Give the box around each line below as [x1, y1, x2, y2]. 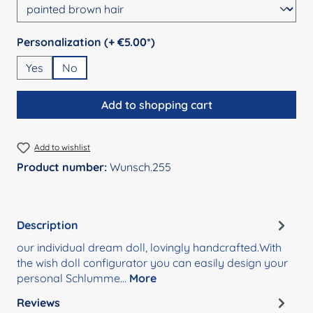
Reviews [17, 295, 60, 310]
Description [17, 217, 78, 232]
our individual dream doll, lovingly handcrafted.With [17, 240, 282, 255]
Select [16, 34, 52, 48]
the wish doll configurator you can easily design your [17, 256, 288, 270]
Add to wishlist [34, 141, 91, 152]
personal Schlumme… [17, 271, 129, 286]
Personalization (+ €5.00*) [104, 34, 155, 49]
